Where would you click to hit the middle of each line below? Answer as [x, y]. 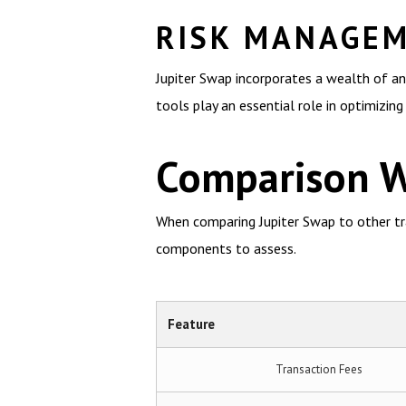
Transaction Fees [319, 369]
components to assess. [226, 248]
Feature [191, 324]
